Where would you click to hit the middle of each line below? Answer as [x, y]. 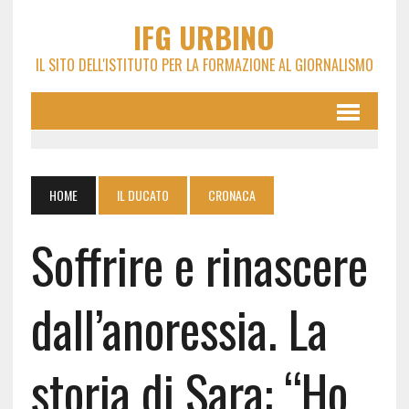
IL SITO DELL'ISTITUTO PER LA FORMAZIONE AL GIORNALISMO [204, 65]
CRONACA [231, 195]
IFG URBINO [204, 37]
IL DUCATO [142, 195]
